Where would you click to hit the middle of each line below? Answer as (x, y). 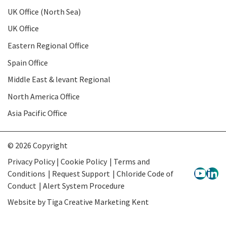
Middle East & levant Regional (59, 79)
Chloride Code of (145, 173)
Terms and (131, 161)
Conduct (22, 185)
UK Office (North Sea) (44, 11)
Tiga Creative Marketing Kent (98, 202)
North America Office (44, 96)
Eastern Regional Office (48, 45)
